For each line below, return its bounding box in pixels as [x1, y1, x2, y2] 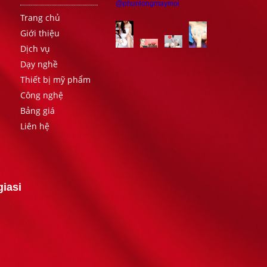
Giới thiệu [20, 27, 60, 39]
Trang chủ [20, 12, 60, 23]
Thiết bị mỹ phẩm [20, 74, 91, 85]
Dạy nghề [20, 58, 58, 70]
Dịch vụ [20, 43, 50, 54]
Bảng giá [20, 105, 55, 116]
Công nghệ [20, 89, 63, 101]
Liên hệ [20, 120, 49, 132]
